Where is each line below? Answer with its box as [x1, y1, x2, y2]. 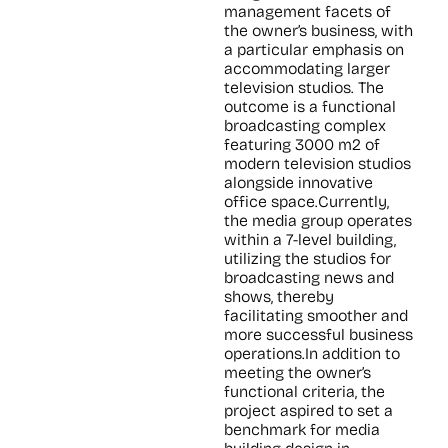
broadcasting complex [224, 116, 386, 136]
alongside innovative [224, 173, 373, 193]
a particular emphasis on [224, 40, 404, 60]
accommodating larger [224, 59, 390, 79]
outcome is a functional [224, 97, 396, 117]
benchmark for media [224, 420, 380, 440]
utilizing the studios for [224, 249, 391, 269]
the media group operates [224, 211, 412, 231]
